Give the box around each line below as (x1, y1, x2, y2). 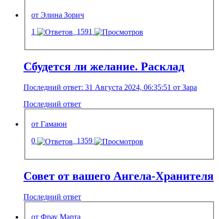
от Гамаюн (31, 120, 67, 129)
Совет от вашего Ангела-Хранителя (23, 169, 214, 182)
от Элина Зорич (31, 10, 84, 19)
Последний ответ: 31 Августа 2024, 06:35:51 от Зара (23, 83, 197, 91)
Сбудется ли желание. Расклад (23, 60, 184, 73)
